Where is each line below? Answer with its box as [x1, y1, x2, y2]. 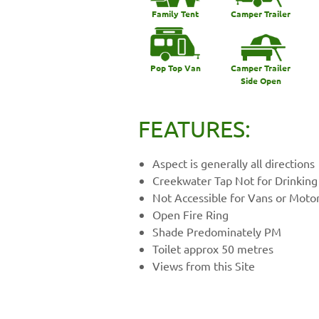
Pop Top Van [150, 61, 201, 73]
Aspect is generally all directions [152, 155, 315, 170]
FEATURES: [138, 114, 251, 142]
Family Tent [152, 7, 199, 19]
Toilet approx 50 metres [152, 241, 273, 256]
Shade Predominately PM [152, 224, 281, 239]
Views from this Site [152, 258, 255, 273]
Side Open [240, 74, 281, 86]
